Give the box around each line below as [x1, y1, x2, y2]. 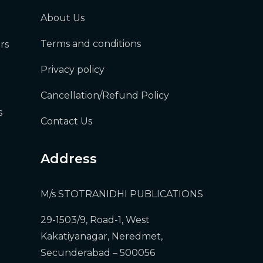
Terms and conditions [40, 38, 141, 49]
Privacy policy [40, 64, 104, 75]
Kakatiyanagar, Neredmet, [40, 231, 163, 242]
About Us [40, 12, 85, 23]
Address [40, 151, 97, 167]
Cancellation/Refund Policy [40, 90, 169, 101]
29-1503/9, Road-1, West [40, 214, 150, 225]
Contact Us [40, 116, 92, 127]
